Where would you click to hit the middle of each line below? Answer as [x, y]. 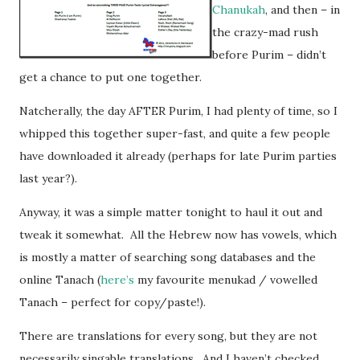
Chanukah [239, 9]
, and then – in [303, 9]
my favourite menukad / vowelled [226, 279]
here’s [117, 279]
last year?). [48, 178]
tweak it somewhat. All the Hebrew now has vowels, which [178, 234]
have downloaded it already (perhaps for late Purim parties [178, 155]
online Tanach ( [60, 279]
